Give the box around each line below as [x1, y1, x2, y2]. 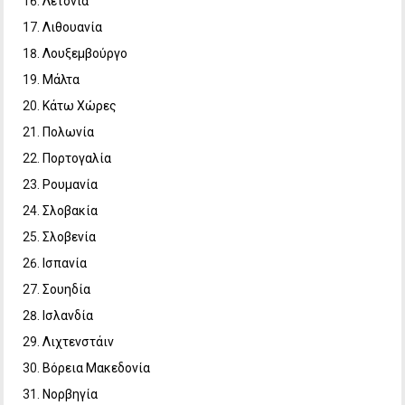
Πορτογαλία [42, 151, 112, 166]
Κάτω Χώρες [42, 99, 118, 114]
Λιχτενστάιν [42, 334, 115, 350]
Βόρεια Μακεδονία [42, 361, 151, 376]
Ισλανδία [42, 308, 94, 324]
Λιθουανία [42, 20, 103, 35]
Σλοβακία [42, 203, 99, 219]
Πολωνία [42, 125, 95, 140]
